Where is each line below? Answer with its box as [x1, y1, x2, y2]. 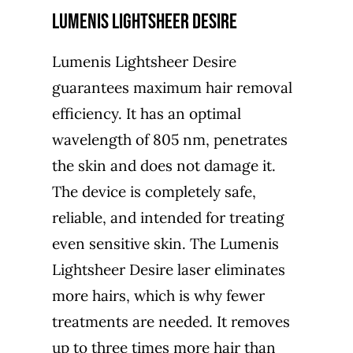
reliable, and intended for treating [51, 207, 284, 227]
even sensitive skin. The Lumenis [51, 233, 279, 253]
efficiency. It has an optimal [51, 103, 241, 123]
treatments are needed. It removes [51, 311, 290, 331]
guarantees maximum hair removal [51, 77, 292, 97]
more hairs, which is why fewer [51, 285, 265, 305]
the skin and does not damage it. [51, 155, 276, 175]
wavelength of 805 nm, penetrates [51, 129, 288, 149]
